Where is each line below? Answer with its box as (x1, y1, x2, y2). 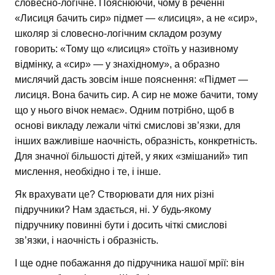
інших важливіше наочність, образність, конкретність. (15, 136, 257, 147)
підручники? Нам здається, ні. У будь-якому (15, 204, 211, 215)
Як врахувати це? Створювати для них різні (15, 189, 214, 200)
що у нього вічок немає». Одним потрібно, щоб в (15, 105, 234, 116)
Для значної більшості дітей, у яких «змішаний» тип (15, 151, 248, 162)
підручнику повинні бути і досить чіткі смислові (15, 220, 227, 231)
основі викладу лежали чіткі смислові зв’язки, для (15, 120, 241, 131)
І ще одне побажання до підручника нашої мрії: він (15, 258, 244, 269)
